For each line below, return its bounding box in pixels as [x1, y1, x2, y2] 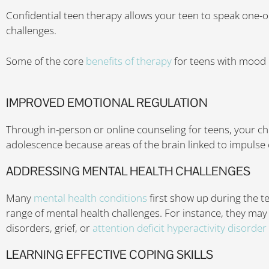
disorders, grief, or [6, 221, 92, 235]
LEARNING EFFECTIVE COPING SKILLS [6, 247, 213, 262]
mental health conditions [34, 191, 147, 205]
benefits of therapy [86, 53, 172, 68]
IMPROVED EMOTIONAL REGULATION [6, 95, 208, 110]
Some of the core [6, 53, 86, 68]
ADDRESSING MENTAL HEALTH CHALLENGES [6, 163, 250, 179]
